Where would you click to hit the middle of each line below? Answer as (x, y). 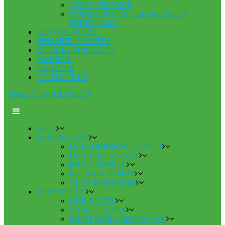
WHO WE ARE (63, 137)
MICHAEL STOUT (102, 173)
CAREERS (55, 68)
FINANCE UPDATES (74, 41)
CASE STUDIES (98, 209)
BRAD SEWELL (98, 164)
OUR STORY (92, 200)
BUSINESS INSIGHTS (76, 50)
